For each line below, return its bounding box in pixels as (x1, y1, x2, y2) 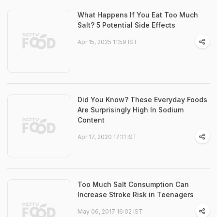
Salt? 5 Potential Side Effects (77, 21, 175, 29)
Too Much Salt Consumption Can (77, 180, 189, 188)
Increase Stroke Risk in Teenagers (77, 190, 194, 199)
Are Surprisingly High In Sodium (77, 106, 184, 114)
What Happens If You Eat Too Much (77, 11, 198, 19)
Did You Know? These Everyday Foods (77, 95, 207, 104)
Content (77, 116, 105, 124)
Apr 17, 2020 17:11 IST (77, 133, 137, 140)
